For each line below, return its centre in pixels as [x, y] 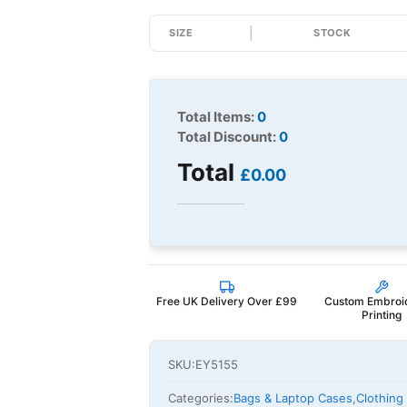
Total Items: [218, 116]
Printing [382, 314]
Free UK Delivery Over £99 [227, 301]
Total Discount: [228, 136]
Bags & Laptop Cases [293, 397]
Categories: [201, 397]
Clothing [380, 397]
